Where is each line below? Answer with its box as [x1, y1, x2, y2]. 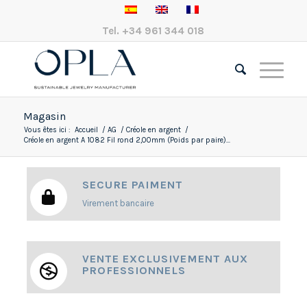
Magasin [23, 110, 66, 123]
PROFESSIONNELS [82, 264, 186, 278]
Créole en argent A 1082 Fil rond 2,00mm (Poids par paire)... [23, 136, 230, 145]
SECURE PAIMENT [82, 178, 183, 191]
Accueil [74, 125, 98, 134]
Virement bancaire [82, 198, 154, 209]
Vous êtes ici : [23, 125, 71, 134]
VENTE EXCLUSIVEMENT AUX [82, 252, 248, 266]
